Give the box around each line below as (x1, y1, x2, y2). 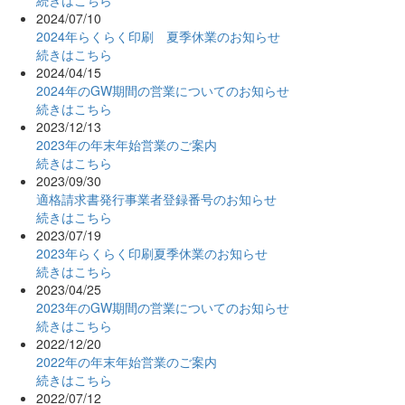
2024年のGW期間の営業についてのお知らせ (36, 80, 289, 99)
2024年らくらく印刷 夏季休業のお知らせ (36, 26, 280, 45)
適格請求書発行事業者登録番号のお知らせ (36, 189, 277, 208)
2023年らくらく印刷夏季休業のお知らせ (36, 243, 268, 262)
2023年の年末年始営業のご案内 (36, 135, 217, 154)
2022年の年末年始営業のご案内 (36, 352, 217, 371)
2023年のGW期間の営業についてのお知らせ (36, 297, 289, 316)
